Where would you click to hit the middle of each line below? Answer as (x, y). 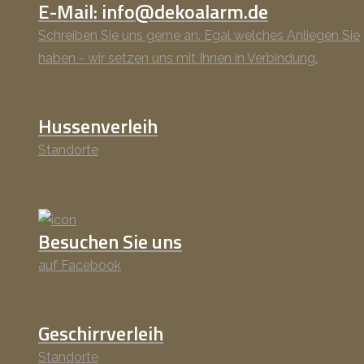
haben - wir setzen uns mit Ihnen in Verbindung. (178, 58)
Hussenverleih (98, 126)
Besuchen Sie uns (110, 241)
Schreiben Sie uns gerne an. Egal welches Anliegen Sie (199, 35)
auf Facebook (80, 265)
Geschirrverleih (101, 333)
